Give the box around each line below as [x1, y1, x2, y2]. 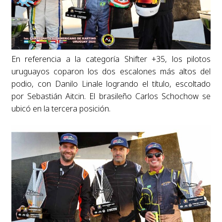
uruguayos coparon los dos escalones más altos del [11, 66, 211, 77]
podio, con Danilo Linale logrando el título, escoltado [11, 78, 211, 90]
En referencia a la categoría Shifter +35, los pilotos [11, 54, 211, 65]
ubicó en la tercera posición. [11, 103, 111, 114]
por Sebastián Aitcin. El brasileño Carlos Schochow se [11, 91, 211, 102]
